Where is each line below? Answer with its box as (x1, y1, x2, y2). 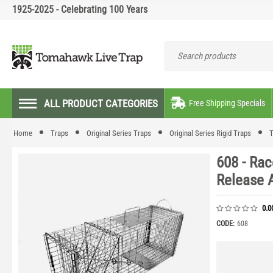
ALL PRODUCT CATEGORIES (44, 97, 158, 110)
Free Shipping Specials (189, 98, 265, 108)
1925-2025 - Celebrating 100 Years (12, 4, 147, 15)
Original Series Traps (87, 129, 151, 138)
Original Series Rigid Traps (169, 129, 251, 138)
